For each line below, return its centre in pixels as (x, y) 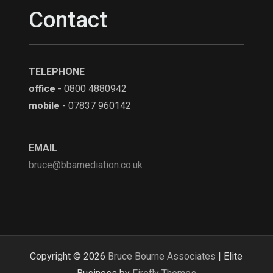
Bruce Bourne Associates (162, 256)
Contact (68, 20)
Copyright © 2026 (69, 256)
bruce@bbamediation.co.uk (85, 165)
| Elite (229, 256)
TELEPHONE (56, 72)
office (42, 89)
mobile (44, 106)
